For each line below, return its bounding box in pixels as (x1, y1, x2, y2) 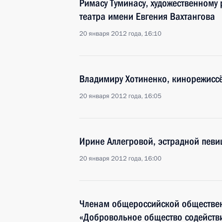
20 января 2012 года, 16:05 (79, 92, 162, 101)
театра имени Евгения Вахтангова (79, 10, 215, 22)
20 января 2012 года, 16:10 (79, 29, 162, 38)
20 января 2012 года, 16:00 (79, 154, 162, 163)
